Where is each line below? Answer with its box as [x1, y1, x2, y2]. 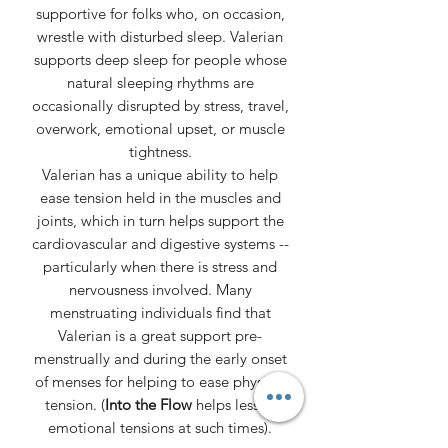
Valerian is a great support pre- [58, 325, 262, 345]
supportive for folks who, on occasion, [35, 3, 285, 23]
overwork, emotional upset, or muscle [35, 118, 285, 138]
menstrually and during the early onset [33, 348, 287, 368]
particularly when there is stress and [43, 256, 277, 276]
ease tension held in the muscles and [39, 187, 281, 207]
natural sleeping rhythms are [66, 72, 254, 92]
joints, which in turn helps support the [36, 210, 284, 230]
